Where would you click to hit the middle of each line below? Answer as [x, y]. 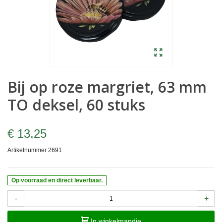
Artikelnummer [27, 150]
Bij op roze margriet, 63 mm [107, 87]
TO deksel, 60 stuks [76, 105]
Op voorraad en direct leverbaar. [57, 180]
